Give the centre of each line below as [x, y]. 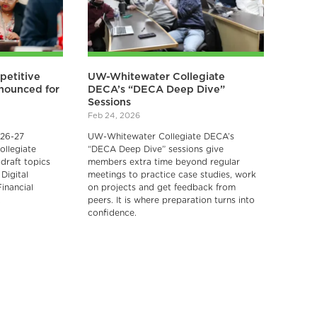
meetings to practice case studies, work [172, 174]
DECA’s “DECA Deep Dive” [157, 89]
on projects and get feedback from [162, 187]
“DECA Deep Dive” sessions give [156, 149]
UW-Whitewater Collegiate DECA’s [161, 136]
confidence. [113, 213]
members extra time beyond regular [164, 162]
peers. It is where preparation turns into [172, 200]
